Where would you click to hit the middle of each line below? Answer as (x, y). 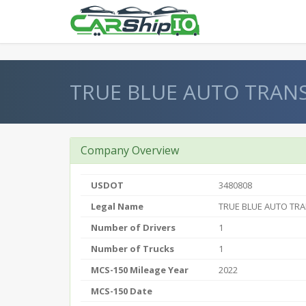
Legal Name (117, 206)
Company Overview (130, 150)
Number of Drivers (133, 227)
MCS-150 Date (122, 291)
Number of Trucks (133, 249)
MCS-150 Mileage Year (140, 270)
